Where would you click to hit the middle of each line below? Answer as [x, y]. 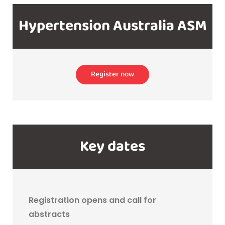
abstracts [49, 214]
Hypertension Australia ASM [113, 26]
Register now [113, 75]
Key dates [113, 147]
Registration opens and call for [92, 200]
